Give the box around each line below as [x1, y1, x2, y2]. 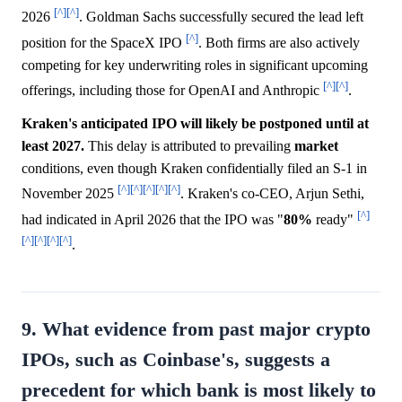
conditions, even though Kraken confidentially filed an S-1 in [22, 161, 367, 177]
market [294, 138, 338, 154]
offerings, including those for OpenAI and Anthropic [22, 83, 323, 99]
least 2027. [22, 138, 84, 154]
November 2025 [22, 186, 118, 202]
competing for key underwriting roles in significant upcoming [22, 57, 368, 73]
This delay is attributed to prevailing [84, 138, 294, 154]
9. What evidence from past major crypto [22, 319, 371, 341]
